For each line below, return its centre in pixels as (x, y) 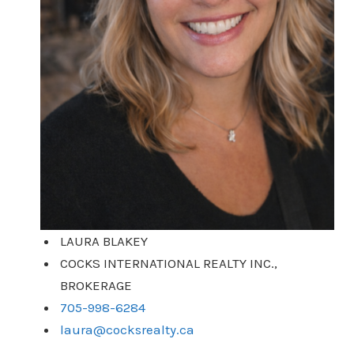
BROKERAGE (96, 286)
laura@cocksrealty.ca (128, 330)
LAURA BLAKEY (104, 241)
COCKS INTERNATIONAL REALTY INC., (169, 264)
